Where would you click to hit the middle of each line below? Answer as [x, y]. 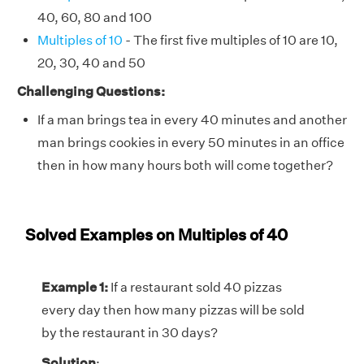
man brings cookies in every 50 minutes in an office [191, 142]
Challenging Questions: [91, 91]
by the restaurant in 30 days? [130, 332]
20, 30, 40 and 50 [91, 63]
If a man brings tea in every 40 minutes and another [192, 119]
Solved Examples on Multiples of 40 [156, 234]
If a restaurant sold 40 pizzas [195, 287]
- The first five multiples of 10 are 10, [230, 40]
